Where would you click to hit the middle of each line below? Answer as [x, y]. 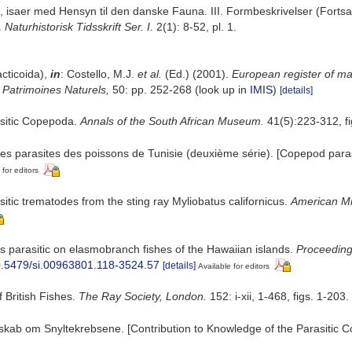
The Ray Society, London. [143, 297]
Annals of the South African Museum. [172, 121]
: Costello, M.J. [99, 74]
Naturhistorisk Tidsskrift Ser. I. [79, 27]
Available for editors [234, 266]
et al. [150, 74]
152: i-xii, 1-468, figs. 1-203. [278, 297]
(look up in [221, 90]
